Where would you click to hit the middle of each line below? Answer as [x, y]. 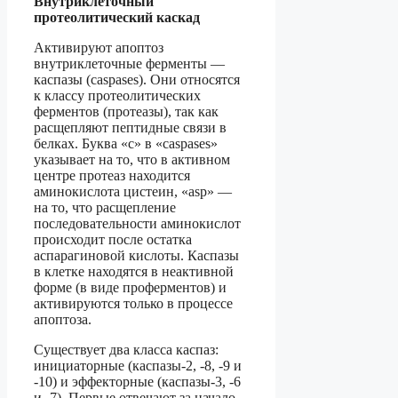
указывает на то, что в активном [132, 160]
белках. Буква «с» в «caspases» [126, 144]
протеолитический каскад [117, 18]
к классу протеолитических [117, 96]
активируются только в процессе [133, 304]
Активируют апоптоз [99, 48]
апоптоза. [63, 320]
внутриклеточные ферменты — [129, 64]
